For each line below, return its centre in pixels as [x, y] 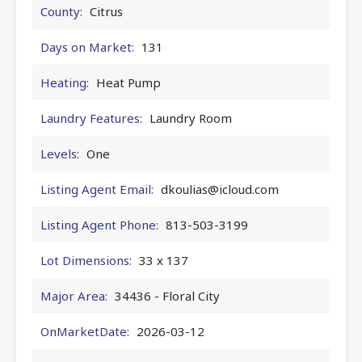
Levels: [60, 153]
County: [61, 11]
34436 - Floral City [167, 295]
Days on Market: [87, 46]
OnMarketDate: [85, 331]
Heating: [65, 82]
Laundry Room [191, 118]
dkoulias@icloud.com [220, 189]
